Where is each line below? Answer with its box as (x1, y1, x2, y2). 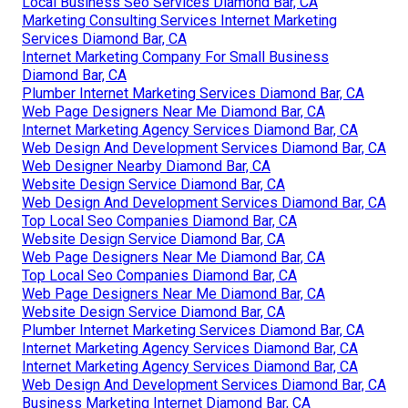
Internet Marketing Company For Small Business (22, 48, 329, 66)
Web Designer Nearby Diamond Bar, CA (22, 158, 270, 176)
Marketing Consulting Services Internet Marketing (22, 12, 337, 30)
